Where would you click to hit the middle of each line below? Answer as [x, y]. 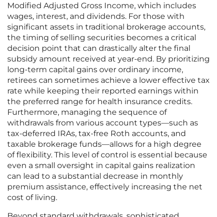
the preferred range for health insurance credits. [100, 102]
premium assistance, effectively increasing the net [105, 187]
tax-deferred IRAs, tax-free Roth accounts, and [97, 134]
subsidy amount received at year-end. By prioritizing [108, 59]
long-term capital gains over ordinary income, [95, 70]
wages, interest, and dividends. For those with [96, 16]
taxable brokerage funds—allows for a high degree [104, 144]
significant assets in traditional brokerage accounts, [106, 27]
